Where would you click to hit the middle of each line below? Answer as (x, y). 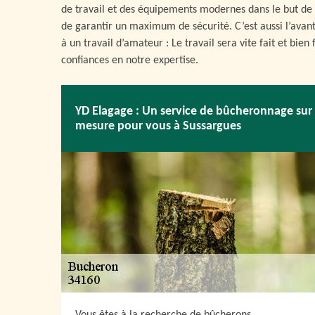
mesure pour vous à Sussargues (158, 126)
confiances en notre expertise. (130, 60)
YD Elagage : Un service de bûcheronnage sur (194, 111)
